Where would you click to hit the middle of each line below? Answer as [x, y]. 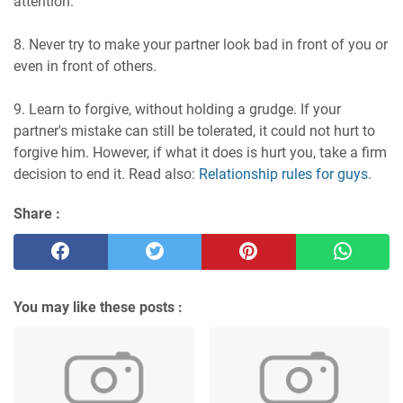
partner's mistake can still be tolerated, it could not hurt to [194, 130]
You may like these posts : [98, 307]
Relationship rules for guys [283, 174]
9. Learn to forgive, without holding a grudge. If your [177, 109]
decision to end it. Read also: [106, 174]
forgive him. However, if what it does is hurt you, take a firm [200, 152]
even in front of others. [85, 66]
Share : [37, 213]
